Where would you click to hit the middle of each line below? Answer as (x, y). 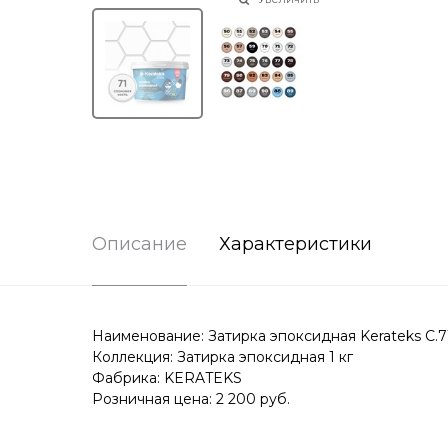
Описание (139, 244)
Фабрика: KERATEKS (167, 378)
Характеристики (295, 244)
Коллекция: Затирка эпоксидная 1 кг (222, 357)
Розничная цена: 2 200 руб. (191, 399)
